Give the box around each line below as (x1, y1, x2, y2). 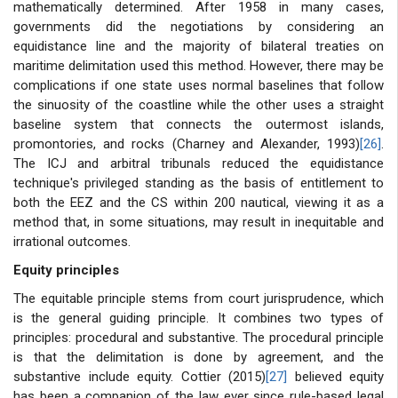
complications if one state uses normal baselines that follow (13, 76, 384, 93)
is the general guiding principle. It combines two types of (13, 309, 384, 326)
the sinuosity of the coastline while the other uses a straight (13, 96, 384, 113)
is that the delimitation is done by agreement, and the (13, 348, 384, 365)
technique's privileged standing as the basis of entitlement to (13, 174, 384, 191)
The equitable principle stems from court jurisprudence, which (13, 290, 384, 306)
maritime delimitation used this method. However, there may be (13, 57, 384, 74)
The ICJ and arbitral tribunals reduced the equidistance (13, 155, 384, 171)
